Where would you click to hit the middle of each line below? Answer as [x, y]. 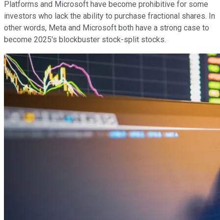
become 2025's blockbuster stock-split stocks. [85, 40]
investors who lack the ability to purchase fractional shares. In [110, 16]
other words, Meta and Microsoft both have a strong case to [107, 28]
